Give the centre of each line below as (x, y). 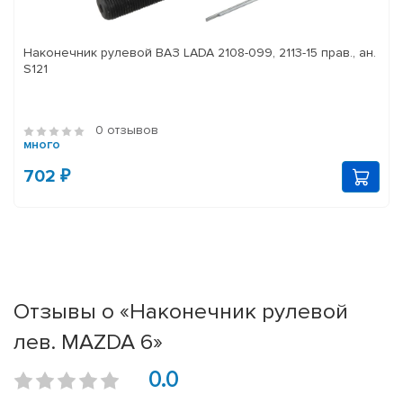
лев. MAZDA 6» (88, 342)
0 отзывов (127, 130)
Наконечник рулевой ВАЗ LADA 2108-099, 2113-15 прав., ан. (191, 53)
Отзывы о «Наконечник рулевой (181, 312)
